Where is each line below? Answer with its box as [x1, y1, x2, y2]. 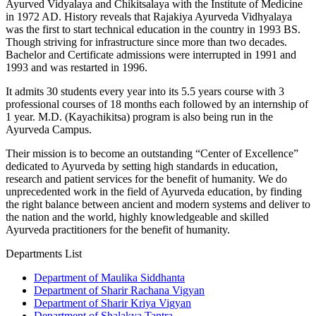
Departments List [6, 248, 82, 260]
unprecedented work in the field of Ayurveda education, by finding [6, 186, 302, 197]
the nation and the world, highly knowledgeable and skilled [6, 211, 269, 223]
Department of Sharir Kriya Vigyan [34, 297, 191, 309]
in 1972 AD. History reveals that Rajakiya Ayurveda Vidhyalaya [6, 11, 292, 23]
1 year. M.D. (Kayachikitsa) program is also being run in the [6, 111, 273, 123]
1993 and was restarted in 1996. [6, 61, 147, 73]
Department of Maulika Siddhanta [34, 272, 185, 284]
